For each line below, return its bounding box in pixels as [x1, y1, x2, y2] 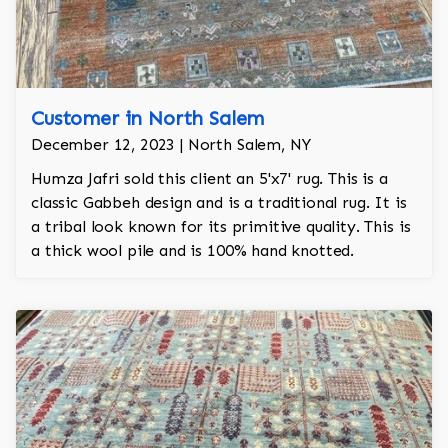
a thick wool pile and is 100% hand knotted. [31, 241, 355, 261]
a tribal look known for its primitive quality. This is [31, 217, 411, 237]
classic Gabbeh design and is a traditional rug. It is [31, 193, 407, 213]
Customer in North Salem [31, 106, 265, 131]
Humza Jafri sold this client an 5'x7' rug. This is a [31, 169, 388, 189]
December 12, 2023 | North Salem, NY [31, 135, 311, 155]
